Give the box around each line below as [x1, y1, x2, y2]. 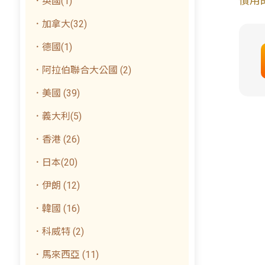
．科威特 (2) [33, 226, 85, 237]
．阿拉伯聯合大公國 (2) [33, 64, 132, 76]
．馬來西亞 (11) [33, 249, 99, 260]
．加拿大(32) [33, 18, 88, 30]
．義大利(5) [33, 111, 82, 122]
